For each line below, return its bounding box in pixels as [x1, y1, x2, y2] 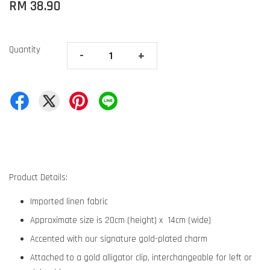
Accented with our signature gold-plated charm [30, 233, 207, 245]
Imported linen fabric [30, 195, 108, 207]
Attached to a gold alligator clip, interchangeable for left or [30, 251, 252, 263]
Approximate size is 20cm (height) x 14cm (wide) [30, 214, 213, 226]
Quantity [9, 43, 40, 55]
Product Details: [9, 171, 67, 183]
